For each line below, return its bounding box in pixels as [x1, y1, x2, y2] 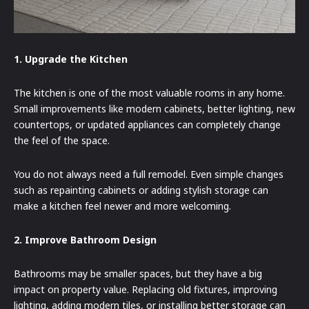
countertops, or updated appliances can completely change [14, 117, 281, 131]
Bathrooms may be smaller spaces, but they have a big [14, 266, 262, 280]
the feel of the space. [14, 133, 110, 147]
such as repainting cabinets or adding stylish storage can [14, 183, 268, 197]
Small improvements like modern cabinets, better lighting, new [14, 101, 295, 115]
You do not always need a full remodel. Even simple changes [14, 167, 283, 181]
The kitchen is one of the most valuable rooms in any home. [14, 86, 285, 99]
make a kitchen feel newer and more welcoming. [14, 199, 231, 212]
